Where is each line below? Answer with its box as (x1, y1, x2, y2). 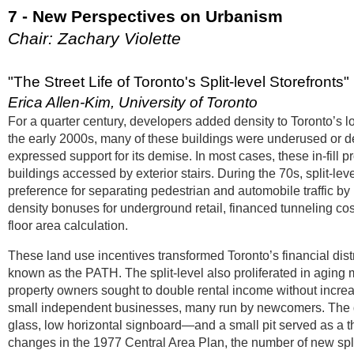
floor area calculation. (8, 219, 131, 232)
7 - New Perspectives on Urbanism (8, 7, 283, 25)
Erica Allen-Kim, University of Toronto (8, 94, 262, 111)
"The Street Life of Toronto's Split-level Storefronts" (8, 73, 349, 90)
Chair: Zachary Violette (8, 29, 181, 47)
